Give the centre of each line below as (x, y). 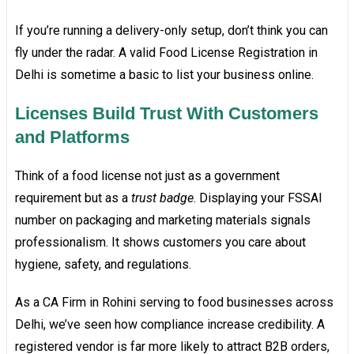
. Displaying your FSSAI (258, 198)
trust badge (162, 198)
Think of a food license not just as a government (147, 176)
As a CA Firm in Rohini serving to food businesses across (174, 303)
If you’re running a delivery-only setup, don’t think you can (171, 31)
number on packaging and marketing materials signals (162, 220)
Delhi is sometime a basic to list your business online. (164, 75)
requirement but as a (73, 198)
